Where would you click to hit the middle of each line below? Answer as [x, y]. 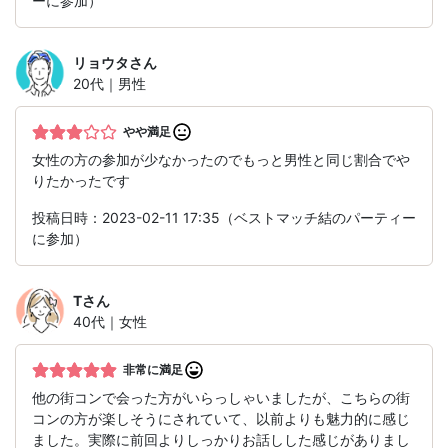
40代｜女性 [110, 322]
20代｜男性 [109, 84]
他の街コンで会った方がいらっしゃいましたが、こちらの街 [221, 398]
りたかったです [81, 181]
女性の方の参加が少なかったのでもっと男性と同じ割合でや [221, 160]
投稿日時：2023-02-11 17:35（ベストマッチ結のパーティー [224, 218]
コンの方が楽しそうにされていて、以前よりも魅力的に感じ [221, 419]
